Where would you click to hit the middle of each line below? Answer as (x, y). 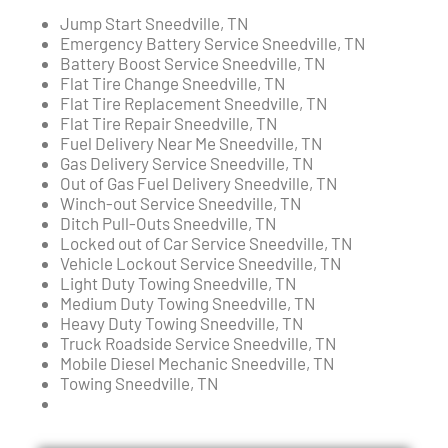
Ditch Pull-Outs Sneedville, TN (168, 223)
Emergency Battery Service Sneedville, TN (212, 43)
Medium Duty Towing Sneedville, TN (187, 303)
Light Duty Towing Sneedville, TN (178, 283)
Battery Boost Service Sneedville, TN (192, 63)
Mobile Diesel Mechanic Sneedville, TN (197, 363)
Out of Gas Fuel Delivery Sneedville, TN (198, 183)
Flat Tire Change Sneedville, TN (172, 83)
